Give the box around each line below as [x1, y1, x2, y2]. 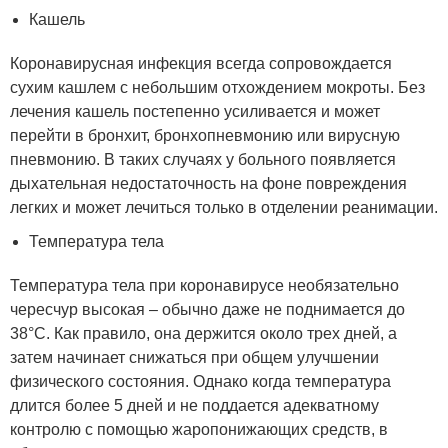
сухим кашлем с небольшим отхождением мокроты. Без [10, 79, 425, 97]
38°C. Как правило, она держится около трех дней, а [10, 325, 397, 343]
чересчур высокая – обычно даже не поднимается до [10, 301, 405, 319]
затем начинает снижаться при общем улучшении [10, 349, 379, 367]
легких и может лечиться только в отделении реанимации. [10, 199, 438, 217]
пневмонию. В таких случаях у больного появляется [10, 151, 396, 169]
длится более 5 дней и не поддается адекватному [10, 397, 379, 415]
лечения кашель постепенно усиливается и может [10, 103, 380, 121]
